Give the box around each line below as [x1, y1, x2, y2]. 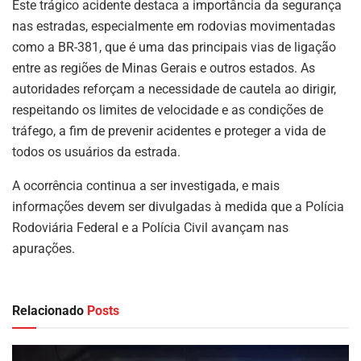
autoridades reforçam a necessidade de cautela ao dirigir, [12, 81, 336, 97]
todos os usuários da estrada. [12, 143, 180, 160]
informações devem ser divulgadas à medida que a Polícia [12, 198, 344, 214]
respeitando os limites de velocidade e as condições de [12, 102, 323, 118]
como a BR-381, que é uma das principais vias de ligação [12, 39, 336, 55]
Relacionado [12, 302, 84, 318]
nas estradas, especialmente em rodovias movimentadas [12, 18, 335, 34]
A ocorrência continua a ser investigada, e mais [12, 177, 280, 193]
